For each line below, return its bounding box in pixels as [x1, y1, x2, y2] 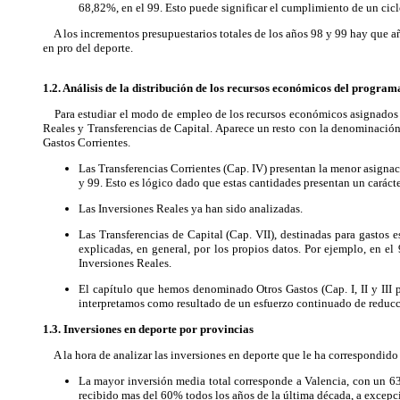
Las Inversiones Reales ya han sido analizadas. [79, 202, 303, 215]
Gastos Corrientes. [43, 136, 130, 149]
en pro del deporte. [43, 41, 133, 54]
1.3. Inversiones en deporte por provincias [43, 322, 254, 336]
